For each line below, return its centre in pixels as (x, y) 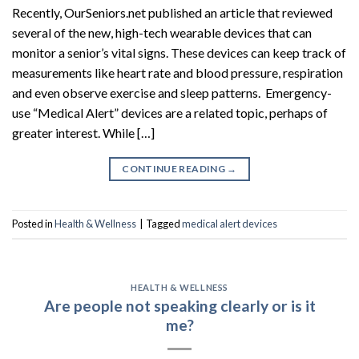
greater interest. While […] (83, 132)
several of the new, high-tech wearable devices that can (162, 32)
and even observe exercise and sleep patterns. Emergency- (172, 92)
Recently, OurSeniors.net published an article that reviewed (172, 12)
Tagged (164, 224)
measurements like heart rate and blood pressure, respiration (177, 72)
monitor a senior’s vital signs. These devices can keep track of (179, 52)
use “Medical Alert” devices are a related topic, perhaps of (170, 112)
